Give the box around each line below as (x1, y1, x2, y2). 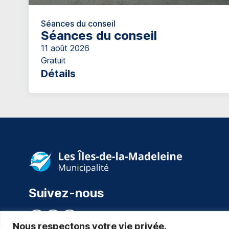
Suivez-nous (29, 185, 104, 200)
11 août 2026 (41, 42, 89, 53)
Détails (41, 67, 76, 80)
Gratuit (41, 55, 66, 65)
